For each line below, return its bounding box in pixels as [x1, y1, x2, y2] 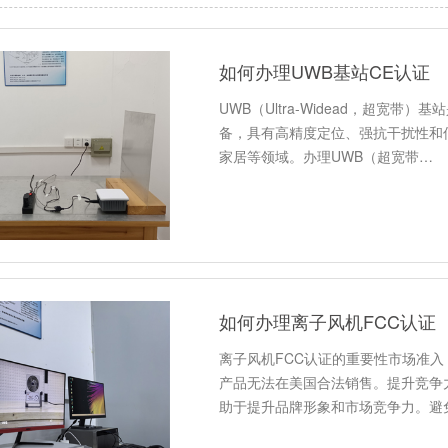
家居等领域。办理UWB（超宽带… [219, 146, 434, 166]
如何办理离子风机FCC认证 [219, 308, 437, 335]
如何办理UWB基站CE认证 [219, 58, 431, 84]
